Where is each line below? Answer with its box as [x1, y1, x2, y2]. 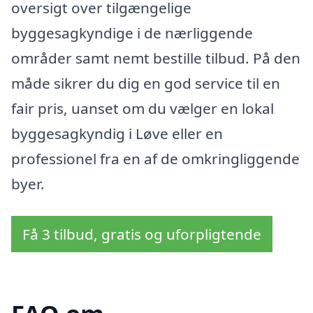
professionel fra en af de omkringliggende [11, 149, 300, 169]
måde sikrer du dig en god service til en [11, 73, 280, 94]
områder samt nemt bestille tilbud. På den [11, 48, 300, 68]
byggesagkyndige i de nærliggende [11, 23, 253, 43]
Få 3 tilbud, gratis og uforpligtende [22, 224, 261, 245]
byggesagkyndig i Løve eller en [11, 124, 223, 144]
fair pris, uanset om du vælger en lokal [11, 99, 274, 119]
